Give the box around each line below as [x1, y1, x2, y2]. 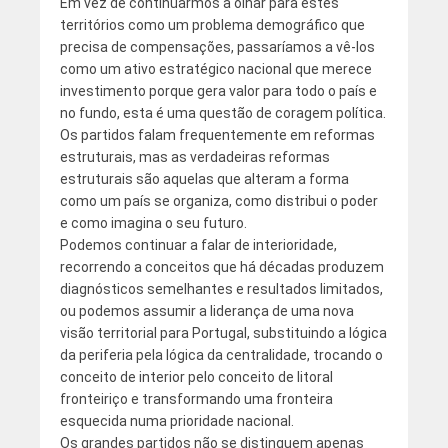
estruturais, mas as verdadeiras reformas [59, 149, 330, 166]
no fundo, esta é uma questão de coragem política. [59, 105, 386, 122]
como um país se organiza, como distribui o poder [59, 193, 378, 210]
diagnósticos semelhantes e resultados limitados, [59, 281, 383, 298]
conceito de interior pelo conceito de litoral [59, 369, 333, 386]
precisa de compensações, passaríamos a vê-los [59, 39, 375, 56]
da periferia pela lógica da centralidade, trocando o [59, 347, 383, 364]
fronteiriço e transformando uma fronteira [59, 391, 333, 408]
